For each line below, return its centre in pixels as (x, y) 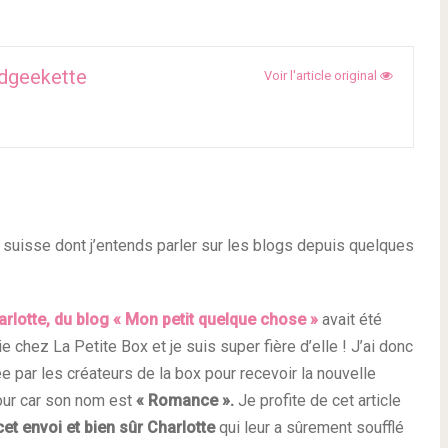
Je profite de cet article (317, 400)
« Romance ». (185, 400)
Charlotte (181, 427)
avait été (352, 319)
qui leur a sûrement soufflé (309, 427)
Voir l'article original (322, 75)
